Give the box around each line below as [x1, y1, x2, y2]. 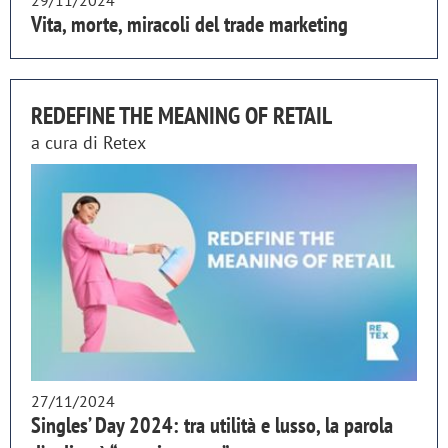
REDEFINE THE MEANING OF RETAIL [31, 100, 332, 132]
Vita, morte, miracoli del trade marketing [31, 10, 348, 39]
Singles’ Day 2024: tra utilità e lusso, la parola [31, 411, 393, 440]
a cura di [31, 131, 103, 155]
